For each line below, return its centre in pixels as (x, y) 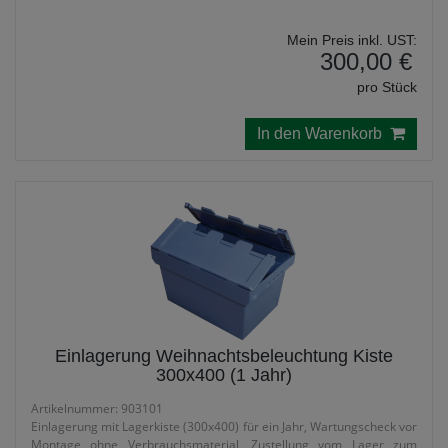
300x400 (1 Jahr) (224, 375)
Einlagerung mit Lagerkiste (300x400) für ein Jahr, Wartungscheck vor (224, 426)
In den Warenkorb (323, 133)
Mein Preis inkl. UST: (352, 40)
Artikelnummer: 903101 (97, 408)
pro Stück (387, 87)
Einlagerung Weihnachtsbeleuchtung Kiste (224, 356)
